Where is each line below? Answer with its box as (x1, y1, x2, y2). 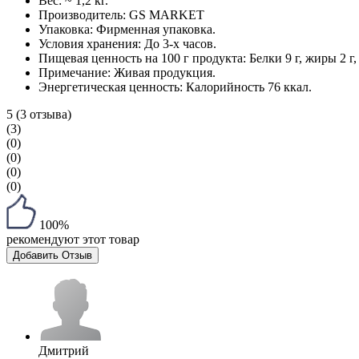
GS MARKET (129, 7, 204, 22)
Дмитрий (38, 343, 89, 357)
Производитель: (38, 7, 129, 22)
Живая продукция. (114, 65, 216, 79)
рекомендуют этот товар (6, 232, 139, 246)
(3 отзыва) (16, 107, 71, 121)
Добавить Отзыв (13, 248, 92, 261)
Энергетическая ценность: (38, 79, 186, 94)
